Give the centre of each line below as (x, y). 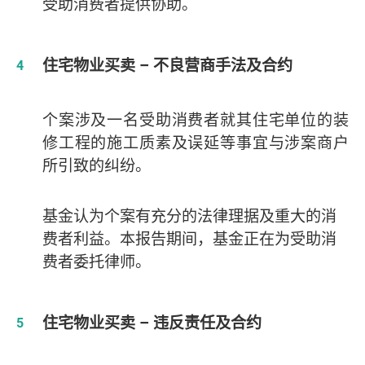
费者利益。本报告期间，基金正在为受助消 (189, 238)
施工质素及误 (156, 142)
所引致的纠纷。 (96, 165)
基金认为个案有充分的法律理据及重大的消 (189, 215)
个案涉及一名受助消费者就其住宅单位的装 (195, 119)
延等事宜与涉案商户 (277, 142)
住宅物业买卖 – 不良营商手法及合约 (167, 65)
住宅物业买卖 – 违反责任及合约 (152, 323)
